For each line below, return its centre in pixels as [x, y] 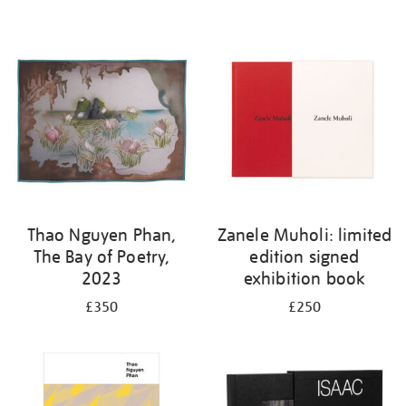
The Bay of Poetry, [101, 256]
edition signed [304, 256]
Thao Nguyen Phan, [101, 235]
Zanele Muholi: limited [304, 235]
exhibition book [304, 278]
